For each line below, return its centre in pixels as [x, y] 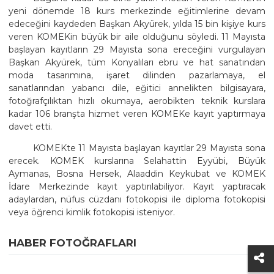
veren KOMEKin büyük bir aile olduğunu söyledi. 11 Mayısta [137, 36]
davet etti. [30, 126]
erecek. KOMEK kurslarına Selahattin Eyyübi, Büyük [137, 161]
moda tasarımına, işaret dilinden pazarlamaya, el [137, 75]
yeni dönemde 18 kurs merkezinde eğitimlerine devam [137, 11]
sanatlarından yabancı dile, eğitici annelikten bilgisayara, [137, 88]
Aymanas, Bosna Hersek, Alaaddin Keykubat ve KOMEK [137, 173]
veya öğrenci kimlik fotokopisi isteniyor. [92, 212]
